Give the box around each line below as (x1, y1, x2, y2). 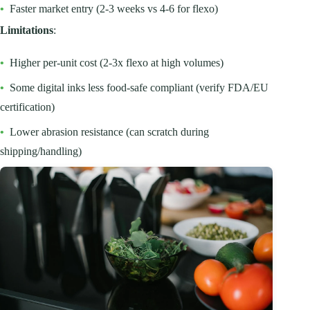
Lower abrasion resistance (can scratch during (10, 125, 209, 138)
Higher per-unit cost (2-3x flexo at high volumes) (10, 56, 224, 69)
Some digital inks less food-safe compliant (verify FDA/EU (10, 81, 268, 93)
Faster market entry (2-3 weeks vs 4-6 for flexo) (10, 2, 218, 15)
